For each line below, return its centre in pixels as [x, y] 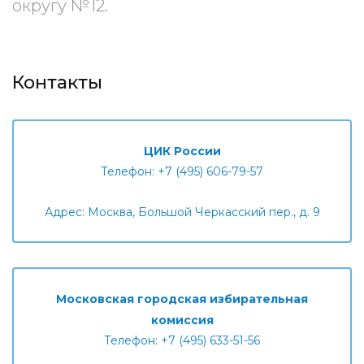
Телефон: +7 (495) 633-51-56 [182, 340]
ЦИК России [182, 151]
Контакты [57, 82]
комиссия [182, 320]
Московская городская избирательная [182, 299]
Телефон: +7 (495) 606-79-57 [182, 171]
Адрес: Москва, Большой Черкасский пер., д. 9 [182, 212]
